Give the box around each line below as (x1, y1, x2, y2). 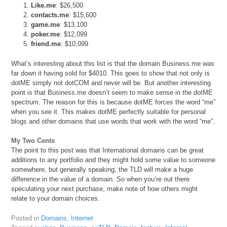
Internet (71, 214, 94, 222)
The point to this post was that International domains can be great (11, 146, 204, 155)
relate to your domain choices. (11, 195, 100, 203)
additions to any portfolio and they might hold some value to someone (11, 156, 216, 164)
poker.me (31, 30, 60, 39)
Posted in (11, 214, 42, 222)
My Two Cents (11, 137, 55, 145)
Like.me (31, 2, 56, 10)
